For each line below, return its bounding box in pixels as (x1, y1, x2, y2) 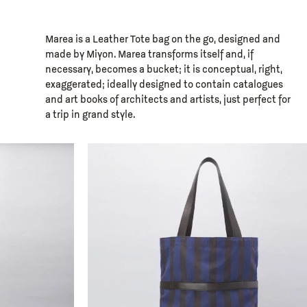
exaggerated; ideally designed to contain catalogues (45, 79, 283, 90)
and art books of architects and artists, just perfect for (45, 95, 291, 106)
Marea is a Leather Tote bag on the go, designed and (45, 34, 280, 45)
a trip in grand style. (45, 110, 135, 121)
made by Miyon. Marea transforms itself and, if (45, 49, 254, 60)
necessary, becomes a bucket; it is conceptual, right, (45, 64, 282, 75)
